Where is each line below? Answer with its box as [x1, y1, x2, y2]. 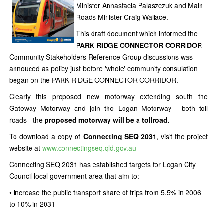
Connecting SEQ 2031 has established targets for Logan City [9, 159, 196, 169]
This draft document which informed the [76, 29, 198, 38]
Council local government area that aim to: [9, 171, 139, 181]
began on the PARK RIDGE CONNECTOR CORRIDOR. [9, 75, 178, 85]
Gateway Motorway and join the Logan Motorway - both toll [9, 103, 208, 113]
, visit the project [156, 131, 208, 141]
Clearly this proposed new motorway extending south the [9, 92, 208, 101]
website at [9, 143, 42, 153]
